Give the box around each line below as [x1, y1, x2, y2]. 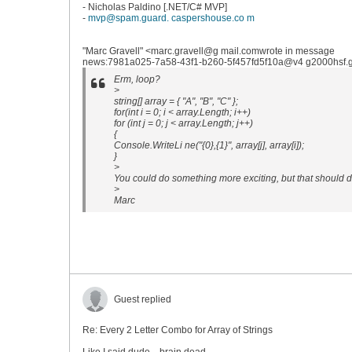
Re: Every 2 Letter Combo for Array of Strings [82, 324, 273, 335]
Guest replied [114, 294, 171, 305]
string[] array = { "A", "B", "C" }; [114, 96, 238, 107]
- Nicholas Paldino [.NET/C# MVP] [82, 2, 227, 13]
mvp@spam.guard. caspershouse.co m [88, 13, 255, 24]
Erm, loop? [114, 74, 160, 85]
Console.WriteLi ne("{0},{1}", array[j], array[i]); [114, 140, 304, 151]
